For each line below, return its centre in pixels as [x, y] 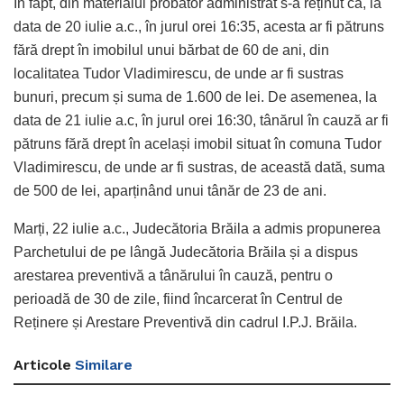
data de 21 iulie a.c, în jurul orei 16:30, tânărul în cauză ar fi [201, 120]
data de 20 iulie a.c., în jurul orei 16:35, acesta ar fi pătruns [199, 26]
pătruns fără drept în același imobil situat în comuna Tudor [197, 143]
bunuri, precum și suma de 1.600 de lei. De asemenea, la [195, 96]
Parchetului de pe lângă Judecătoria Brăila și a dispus [186, 252]
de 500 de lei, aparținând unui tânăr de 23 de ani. [170, 190]
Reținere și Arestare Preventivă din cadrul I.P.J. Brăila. [185, 322]
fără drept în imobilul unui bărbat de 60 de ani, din [171, 50]
